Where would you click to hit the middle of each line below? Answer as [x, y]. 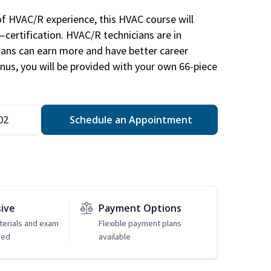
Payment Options [140, 208]
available [114, 237]
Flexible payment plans [140, 224]
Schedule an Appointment [129, 120]
